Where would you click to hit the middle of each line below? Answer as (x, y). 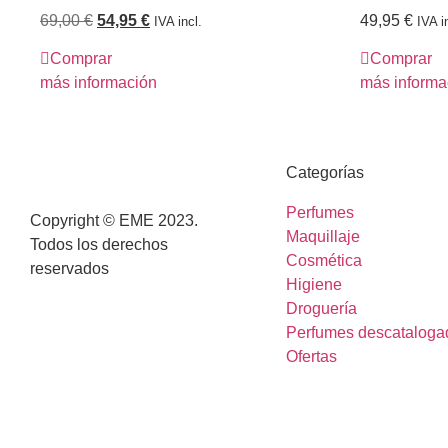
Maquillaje (323, 237)
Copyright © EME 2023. (114, 221)
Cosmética (324, 261)
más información (98, 83)
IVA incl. (178, 21)
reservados (69, 269)
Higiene (314, 285)
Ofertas (311, 357)
